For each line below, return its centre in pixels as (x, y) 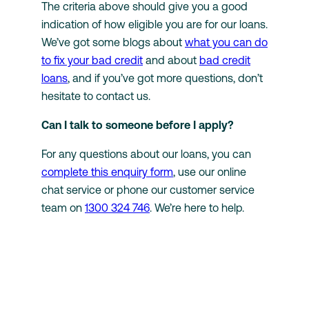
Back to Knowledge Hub (94, 261)
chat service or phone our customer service (148, 189)
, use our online (210, 171)
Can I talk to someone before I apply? (138, 124)
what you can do (226, 42)
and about (171, 60)
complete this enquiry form (107, 171)
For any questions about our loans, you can (146, 153)
